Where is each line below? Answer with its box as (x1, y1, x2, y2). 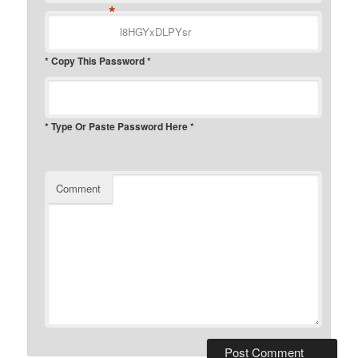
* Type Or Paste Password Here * (45, 118, 195, 133)
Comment (56, 180, 101, 196)
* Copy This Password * (45, 53, 152, 68)
